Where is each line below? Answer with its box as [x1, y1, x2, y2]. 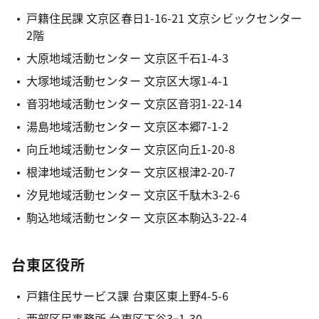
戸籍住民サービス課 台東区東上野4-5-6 [26, 287, 229, 304]
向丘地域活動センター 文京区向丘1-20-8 [26, 140, 236, 157]
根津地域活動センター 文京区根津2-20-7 [26, 163, 236, 180]
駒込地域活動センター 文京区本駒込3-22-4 [26, 209, 247, 226]
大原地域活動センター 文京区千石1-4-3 [26, 49, 229, 66]
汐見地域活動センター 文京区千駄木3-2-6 [26, 186, 241, 203]
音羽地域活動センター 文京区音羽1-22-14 [26, 95, 242, 112]
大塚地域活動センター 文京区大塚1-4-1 [26, 72, 229, 89]
